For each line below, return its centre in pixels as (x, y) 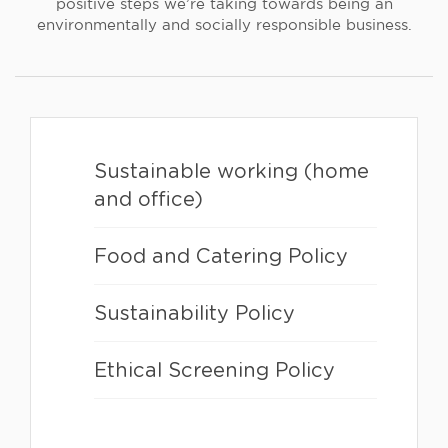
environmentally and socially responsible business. (224, 25)
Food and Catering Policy (220, 257)
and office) (148, 200)
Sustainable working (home (231, 172)
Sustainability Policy (194, 314)
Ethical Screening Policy (214, 371)
